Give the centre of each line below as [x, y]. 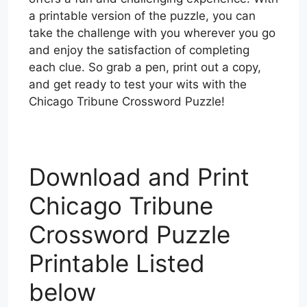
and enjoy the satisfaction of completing [139, 50]
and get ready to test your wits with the [138, 84]
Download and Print [139, 176]
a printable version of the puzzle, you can [142, 15]
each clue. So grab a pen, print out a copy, [145, 67]
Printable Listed [117, 263]
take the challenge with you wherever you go [152, 33]
